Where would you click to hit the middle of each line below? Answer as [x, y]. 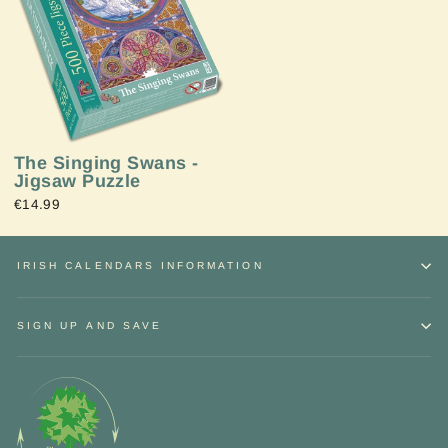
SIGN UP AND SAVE [89, 325]
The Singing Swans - [106, 162]
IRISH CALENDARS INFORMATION [140, 266]
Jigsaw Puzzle [77, 180]
